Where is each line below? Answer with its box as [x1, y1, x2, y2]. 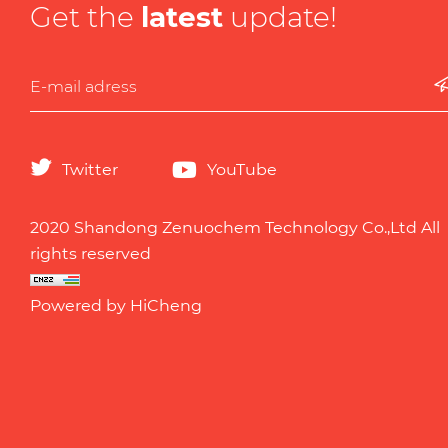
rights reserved [30, 243, 151, 263]
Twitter [62, 159, 118, 179]
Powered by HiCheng [30, 295, 202, 315]
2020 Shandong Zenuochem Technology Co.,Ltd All [30, 217, 440, 237]
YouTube [207, 159, 277, 179]
